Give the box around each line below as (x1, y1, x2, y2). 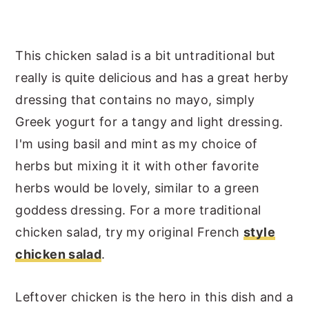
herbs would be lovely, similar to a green (15, 180, 260, 195)
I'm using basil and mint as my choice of (15, 136, 258, 151)
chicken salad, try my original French (15, 224, 244, 239)
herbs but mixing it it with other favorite (15, 158, 259, 173)
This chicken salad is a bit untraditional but (15, 48, 276, 63)
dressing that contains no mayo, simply (15, 92, 255, 107)
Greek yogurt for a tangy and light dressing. (15, 114, 283, 129)
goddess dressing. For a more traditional (15, 202, 261, 217)
